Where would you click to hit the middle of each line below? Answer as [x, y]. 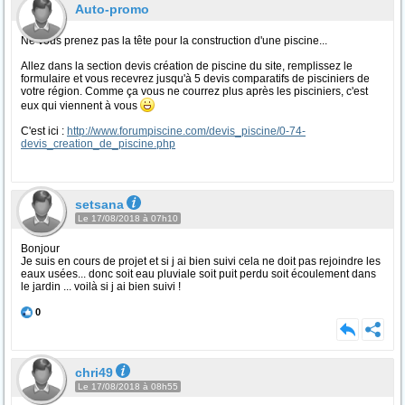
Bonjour [40, 249]
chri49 [94, 372]
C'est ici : [44, 131]
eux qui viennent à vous [80, 106]
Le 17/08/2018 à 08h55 [128, 386]
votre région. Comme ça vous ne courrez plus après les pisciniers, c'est [194, 91]
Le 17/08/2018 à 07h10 [128, 218]
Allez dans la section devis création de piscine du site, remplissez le [187, 66]
